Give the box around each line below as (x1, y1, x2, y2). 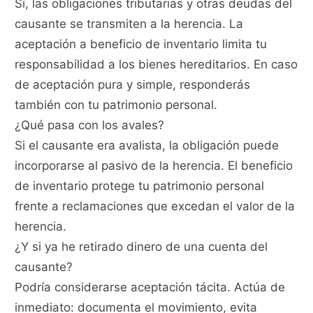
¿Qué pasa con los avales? (15, 118, 165, 133)
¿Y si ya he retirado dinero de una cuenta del (15, 240, 268, 254)
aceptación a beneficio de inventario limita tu (15, 37, 268, 52)
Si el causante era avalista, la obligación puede (15, 138, 279, 153)
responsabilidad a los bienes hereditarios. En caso (15, 57, 298, 72)
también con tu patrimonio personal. (15, 98, 218, 112)
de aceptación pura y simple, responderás (15, 78, 251, 92)
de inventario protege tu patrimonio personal (15, 179, 265, 194)
